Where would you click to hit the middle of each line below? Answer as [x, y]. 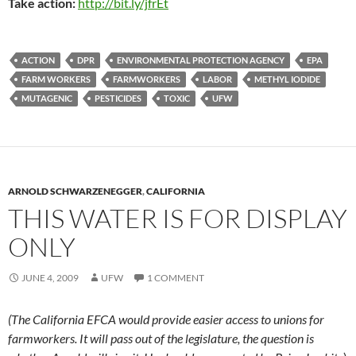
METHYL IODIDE [287, 79]
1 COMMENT [176, 278]
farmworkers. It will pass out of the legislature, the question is [161, 339]
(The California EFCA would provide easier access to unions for [166, 319]
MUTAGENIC [47, 99]
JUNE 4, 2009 [50, 278]
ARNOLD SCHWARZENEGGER [75, 192]
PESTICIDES [118, 99]
